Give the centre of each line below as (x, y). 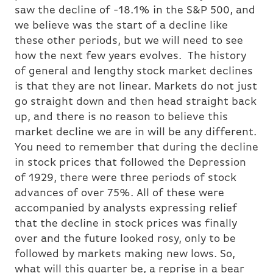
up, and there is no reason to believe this (121, 118)
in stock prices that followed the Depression (130, 163)
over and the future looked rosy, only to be (125, 239)
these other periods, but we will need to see (129, 41)
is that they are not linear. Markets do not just (136, 87)
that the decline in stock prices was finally (126, 224)
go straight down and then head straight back (136, 102)
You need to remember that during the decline (136, 148)
